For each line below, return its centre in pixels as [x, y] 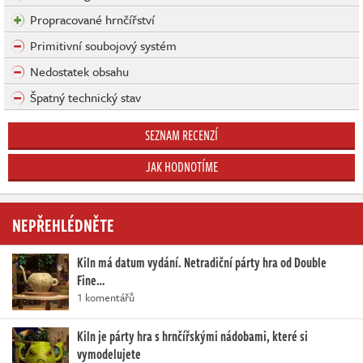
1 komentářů [106, 297]
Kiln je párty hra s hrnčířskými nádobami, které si [192, 336]
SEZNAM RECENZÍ [181, 135]
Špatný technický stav [85, 97]
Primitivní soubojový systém [103, 45]
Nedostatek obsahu [79, 71]
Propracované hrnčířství [92, 19]
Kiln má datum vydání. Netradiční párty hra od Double [202, 262]
